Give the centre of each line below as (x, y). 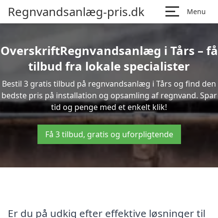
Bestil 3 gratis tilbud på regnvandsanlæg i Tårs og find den (109, 84)
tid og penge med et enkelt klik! (109, 107)
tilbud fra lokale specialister (109, 66)
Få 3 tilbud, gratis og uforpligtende (109, 134)
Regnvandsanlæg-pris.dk (76, 11)
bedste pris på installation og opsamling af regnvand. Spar (109, 95)
